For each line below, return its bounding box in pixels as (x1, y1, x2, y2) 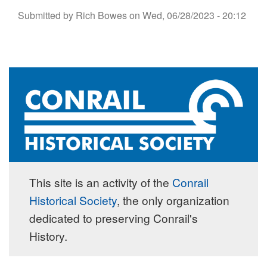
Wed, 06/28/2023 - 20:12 (142, 8, 246, 22)
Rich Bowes (76, 8, 127, 22)
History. (29, 228, 68, 244)
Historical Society (29, 192, 117, 209)
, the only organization (117, 192, 230, 209)
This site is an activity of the (29, 174, 173, 191)
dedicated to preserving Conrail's (29, 210, 198, 226)
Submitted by (18, 8, 76, 22)
